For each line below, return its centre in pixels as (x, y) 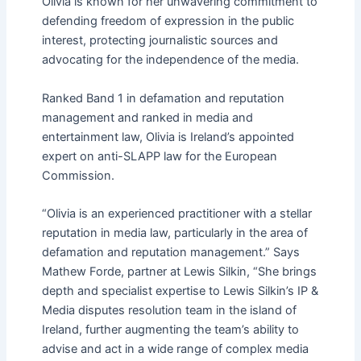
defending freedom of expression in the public (168, 21)
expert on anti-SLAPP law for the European (159, 156)
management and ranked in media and (147, 117)
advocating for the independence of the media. (170, 60)
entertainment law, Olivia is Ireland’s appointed (168, 137)
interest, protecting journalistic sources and (160, 41)
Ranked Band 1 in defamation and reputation (163, 98)
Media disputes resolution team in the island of (169, 311)
